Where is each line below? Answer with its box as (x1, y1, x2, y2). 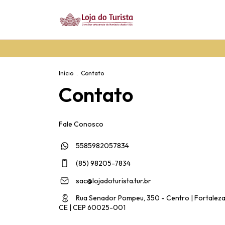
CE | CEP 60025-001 (59, 202, 126, 212)
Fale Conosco (59, 120, 103, 129)
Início (59, 69, 73, 77)
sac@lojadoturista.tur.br (76, 176, 152, 185)
